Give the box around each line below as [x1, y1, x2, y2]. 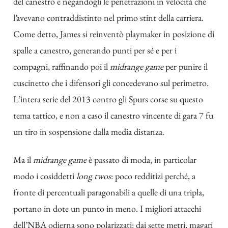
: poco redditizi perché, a [111, 169, 195, 182]
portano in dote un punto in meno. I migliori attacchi [13, 202, 201, 214]
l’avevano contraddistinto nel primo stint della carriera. [13, 12, 204, 24]
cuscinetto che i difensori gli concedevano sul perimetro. [13, 77, 209, 89]
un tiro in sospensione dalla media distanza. [13, 126, 164, 138]
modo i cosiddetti [13, 169, 76, 182]
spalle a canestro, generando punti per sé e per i [13, 44, 177, 56]
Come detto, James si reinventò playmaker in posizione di [13, 28, 214, 40]
